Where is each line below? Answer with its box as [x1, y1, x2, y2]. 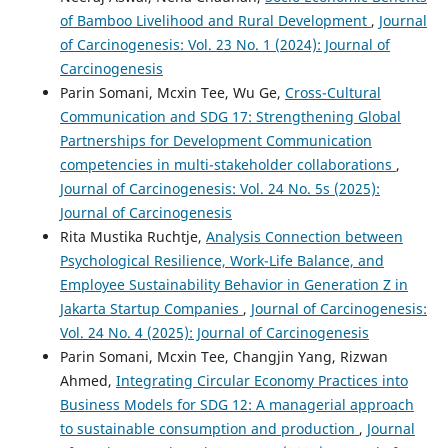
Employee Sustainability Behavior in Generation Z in [59, 274, 408, 294]
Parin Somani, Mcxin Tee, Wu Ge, [59, 82, 285, 102]
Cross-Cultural [284, 82, 381, 102]
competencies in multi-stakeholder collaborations [59, 154, 396, 174]
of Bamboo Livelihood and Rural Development [59, 10, 371, 30]
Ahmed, [59, 370, 116, 390]
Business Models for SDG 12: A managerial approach [59, 394, 414, 414]
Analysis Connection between [205, 226, 403, 246]
